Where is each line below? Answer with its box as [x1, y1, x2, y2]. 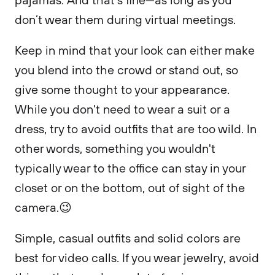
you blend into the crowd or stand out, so [15, 62, 238, 77]
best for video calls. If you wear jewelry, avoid [15, 250, 259, 265]
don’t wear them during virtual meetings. [15, 12, 239, 27]
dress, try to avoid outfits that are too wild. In [15, 121, 257, 136]
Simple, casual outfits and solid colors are [15, 230, 241, 246]
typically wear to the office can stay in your [15, 160, 246, 176]
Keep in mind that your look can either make [15, 42, 255, 58]
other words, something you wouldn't [15, 141, 215, 156]
